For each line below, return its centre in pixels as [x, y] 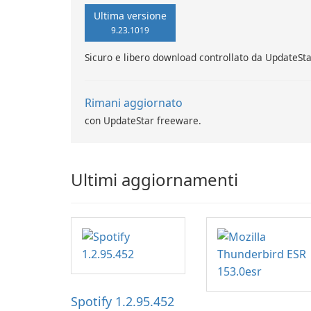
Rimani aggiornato [134, 103]
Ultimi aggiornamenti [154, 180]
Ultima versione [130, 16]
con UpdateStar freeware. [143, 121]
